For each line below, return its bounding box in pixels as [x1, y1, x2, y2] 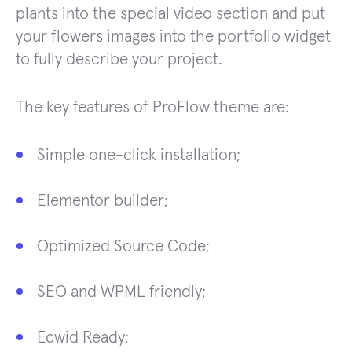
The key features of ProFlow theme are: [16, 98, 289, 115]
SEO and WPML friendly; [37, 283, 206, 300]
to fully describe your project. [16, 50, 222, 68]
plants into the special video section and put [16, 5, 325, 22]
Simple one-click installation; [37, 146, 240, 163]
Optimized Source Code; [37, 237, 210, 255]
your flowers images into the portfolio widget [16, 27, 331, 45]
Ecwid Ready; [37, 328, 129, 346]
